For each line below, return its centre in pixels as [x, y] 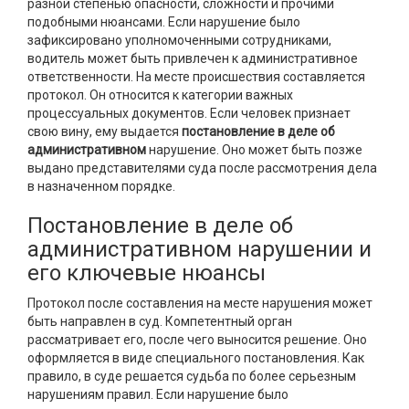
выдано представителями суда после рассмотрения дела [202, 168]
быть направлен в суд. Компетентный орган [160, 321]
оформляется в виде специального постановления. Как [196, 358]
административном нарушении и [199, 249]
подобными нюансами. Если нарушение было [164, 22]
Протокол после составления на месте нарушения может [200, 303]
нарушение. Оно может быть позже [254, 150]
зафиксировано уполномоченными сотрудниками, [179, 40]
